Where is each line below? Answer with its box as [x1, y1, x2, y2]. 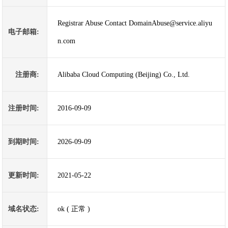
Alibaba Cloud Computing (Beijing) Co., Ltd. [58, 71, 190, 78]
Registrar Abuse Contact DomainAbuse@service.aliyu [58, 19, 213, 27]
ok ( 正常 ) [58, 205, 91, 213]
